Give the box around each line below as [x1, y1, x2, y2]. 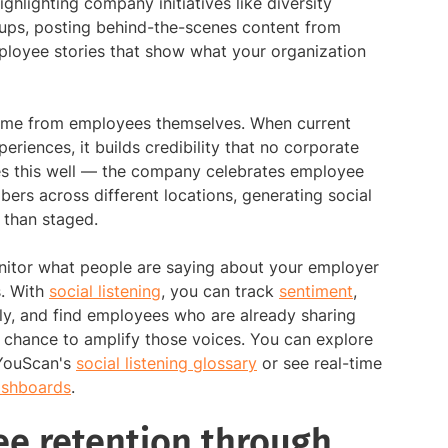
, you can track [161, 281, 279, 302]
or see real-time [257, 353, 382, 374]
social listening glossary [76, 353, 257, 374]
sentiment [279, 281, 353, 302]
